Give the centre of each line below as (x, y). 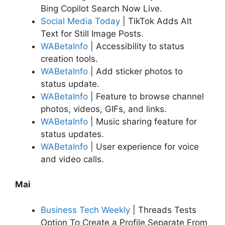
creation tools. (69, 59)
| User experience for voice (143, 146)
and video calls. (72, 159)
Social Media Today (80, 21)
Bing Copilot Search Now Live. (101, 8)
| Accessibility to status (136, 46)
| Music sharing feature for (142, 121)
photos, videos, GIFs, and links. (104, 109)
